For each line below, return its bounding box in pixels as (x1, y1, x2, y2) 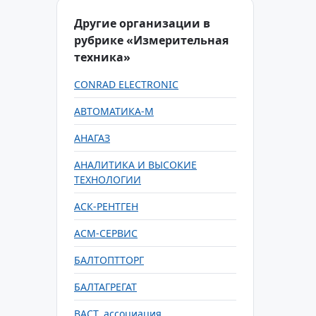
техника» (74, 49, 130, 65)
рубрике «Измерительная (74, 32, 229, 48)
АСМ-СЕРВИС (74, 226, 138, 240)
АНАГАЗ (74, 131, 110, 145)
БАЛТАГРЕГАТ (74, 280, 137, 293)
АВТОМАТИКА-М (74, 104, 154, 118)
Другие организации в (74, 16, 210, 31)
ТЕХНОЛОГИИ (74, 173, 141, 186)
